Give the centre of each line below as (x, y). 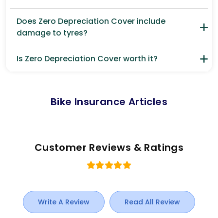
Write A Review (64, 202)
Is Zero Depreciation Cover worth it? (87, 59)
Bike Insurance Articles (109, 102)
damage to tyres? (52, 33)
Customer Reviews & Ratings (109, 148)
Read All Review (152, 202)
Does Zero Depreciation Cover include (91, 21)
